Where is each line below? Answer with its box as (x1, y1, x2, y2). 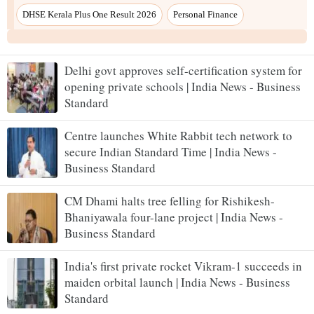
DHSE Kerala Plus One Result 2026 (22, 8, 156, 20)
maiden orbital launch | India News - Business (64, 273, 290, 290)
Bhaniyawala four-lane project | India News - (64, 208, 283, 225)
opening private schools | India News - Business (64, 78, 301, 95)
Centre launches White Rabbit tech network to (64, 127, 292, 144)
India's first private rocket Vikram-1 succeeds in (64, 257, 302, 274)
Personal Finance (173, 8, 238, 20)
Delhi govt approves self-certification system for (64, 62, 302, 78)
